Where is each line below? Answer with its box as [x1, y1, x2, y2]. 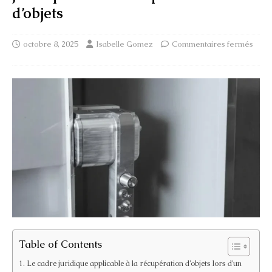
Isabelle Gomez [96, 38, 153, 49]
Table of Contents [19, 237, 102, 251]
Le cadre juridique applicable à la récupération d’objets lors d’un [26, 257, 242, 268]
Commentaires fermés [172, 38, 253, 49]
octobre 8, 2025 [23, 38, 78, 49]
